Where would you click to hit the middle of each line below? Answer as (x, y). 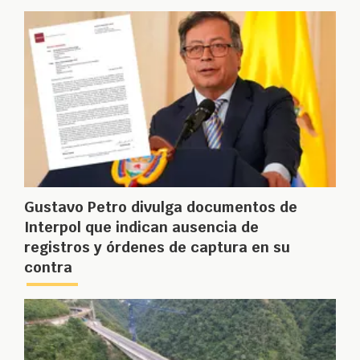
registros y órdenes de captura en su (157, 247)
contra (48, 268)
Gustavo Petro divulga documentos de (161, 207)
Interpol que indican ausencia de (141, 227)
